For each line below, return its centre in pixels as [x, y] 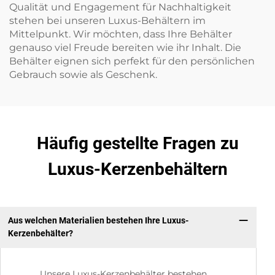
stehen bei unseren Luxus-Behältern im [107, 20]
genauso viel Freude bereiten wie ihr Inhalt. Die [125, 47]
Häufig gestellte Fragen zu [137, 143]
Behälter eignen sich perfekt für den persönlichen [132, 61]
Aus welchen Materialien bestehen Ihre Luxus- [98, 221]
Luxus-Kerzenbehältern [137, 169]
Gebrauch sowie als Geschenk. [83, 74]
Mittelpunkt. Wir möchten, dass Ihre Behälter [121, 34]
